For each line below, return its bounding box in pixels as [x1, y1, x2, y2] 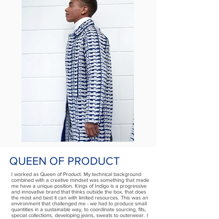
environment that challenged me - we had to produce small [11, 200, 147, 206]
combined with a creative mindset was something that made [11, 177, 149, 183]
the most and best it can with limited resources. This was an [11, 195, 148, 200]
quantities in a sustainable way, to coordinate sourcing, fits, [11, 206, 146, 212]
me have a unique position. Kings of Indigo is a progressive [11, 183, 147, 189]
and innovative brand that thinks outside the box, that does [11, 189, 146, 195]
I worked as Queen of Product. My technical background [11, 171, 141, 177]
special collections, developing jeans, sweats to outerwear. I [11, 212, 148, 218]
